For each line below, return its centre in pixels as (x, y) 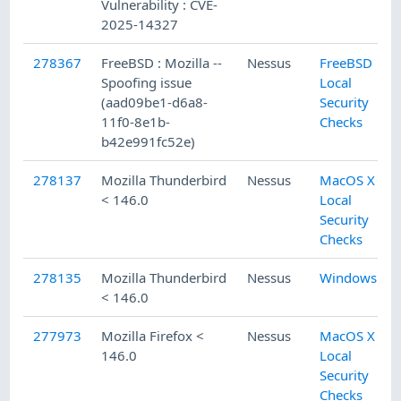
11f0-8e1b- (136, 122)
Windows (349, 278)
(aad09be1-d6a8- (155, 102)
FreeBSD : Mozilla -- (162, 63)
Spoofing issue (147, 83)
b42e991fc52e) (149, 142)
